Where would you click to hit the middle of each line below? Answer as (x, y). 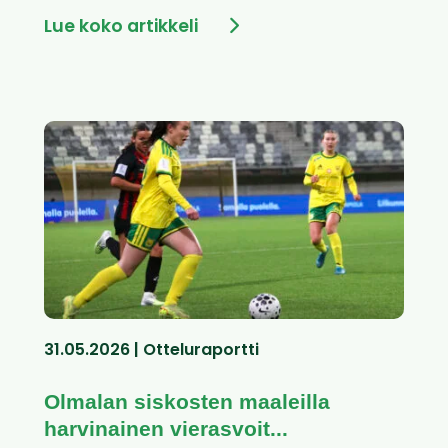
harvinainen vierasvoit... (166, 429)
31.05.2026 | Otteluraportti (151, 351)
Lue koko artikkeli (121, 28)
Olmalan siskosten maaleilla (187, 402)
